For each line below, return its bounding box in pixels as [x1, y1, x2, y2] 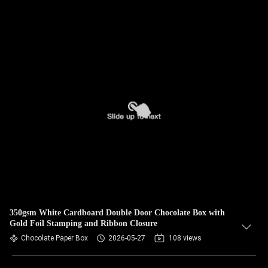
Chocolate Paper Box [21, 234, 88, 242]
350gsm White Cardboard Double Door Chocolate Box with [10, 208, 225, 217]
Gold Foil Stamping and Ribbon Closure [10, 219, 157, 228]
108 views [169, 234, 202, 242]
